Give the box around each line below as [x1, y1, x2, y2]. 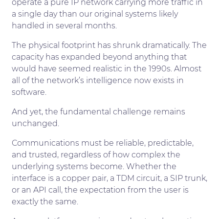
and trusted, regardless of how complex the [12, 150, 180, 159]
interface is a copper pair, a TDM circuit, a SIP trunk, [12, 173, 207, 183]
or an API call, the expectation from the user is [12, 185, 189, 195]
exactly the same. [12, 197, 78, 206]
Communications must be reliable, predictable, [12, 138, 194, 148]
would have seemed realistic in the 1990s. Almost [12, 64, 201, 73]
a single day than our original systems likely [12, 9, 178, 19]
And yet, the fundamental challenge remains [12, 107, 185, 116]
